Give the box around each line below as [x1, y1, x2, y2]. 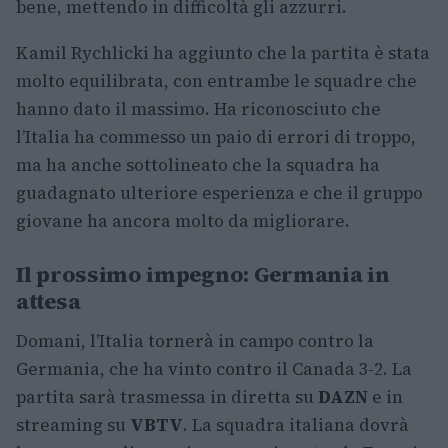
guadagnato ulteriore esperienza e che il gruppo [16, 181, 423, 206]
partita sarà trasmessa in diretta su [16, 385, 318, 410]
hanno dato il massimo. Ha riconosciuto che [16, 97, 381, 122]
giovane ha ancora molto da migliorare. [16, 209, 350, 234]
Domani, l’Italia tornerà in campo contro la [16, 329, 374, 354]
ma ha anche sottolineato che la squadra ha [16, 153, 380, 178]
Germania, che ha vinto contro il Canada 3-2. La [16, 357, 412, 382]
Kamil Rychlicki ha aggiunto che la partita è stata [16, 41, 430, 66]
